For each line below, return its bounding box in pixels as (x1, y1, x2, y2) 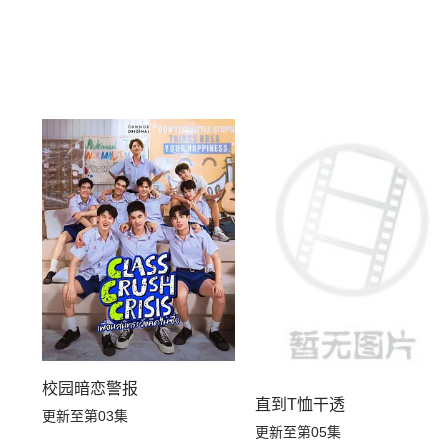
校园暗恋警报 (42, 379, 138, 397)
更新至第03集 (42, 407, 128, 424)
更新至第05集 (255, 423, 342, 440)
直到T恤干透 (255, 395, 346, 413)
